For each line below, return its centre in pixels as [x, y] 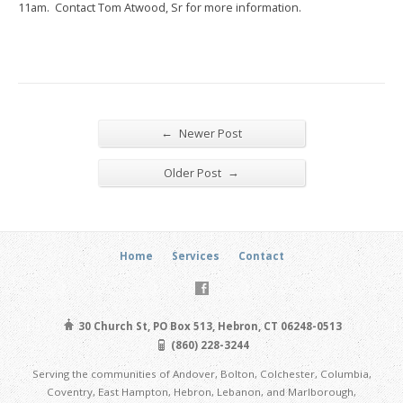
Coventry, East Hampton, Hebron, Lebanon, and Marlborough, [201, 392]
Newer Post [209, 133]
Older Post [194, 172]
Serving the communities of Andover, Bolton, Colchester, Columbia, [201, 374]
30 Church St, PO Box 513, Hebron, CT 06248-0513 [208, 327]
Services [195, 256]
